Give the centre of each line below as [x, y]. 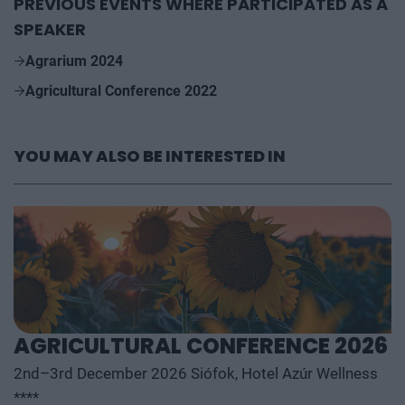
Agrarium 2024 [74, 61]
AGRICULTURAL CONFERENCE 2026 [201, 345]
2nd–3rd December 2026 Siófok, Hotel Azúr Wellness [196, 374]
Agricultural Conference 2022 [121, 91]
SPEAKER [50, 29]
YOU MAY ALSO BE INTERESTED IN [150, 156]
